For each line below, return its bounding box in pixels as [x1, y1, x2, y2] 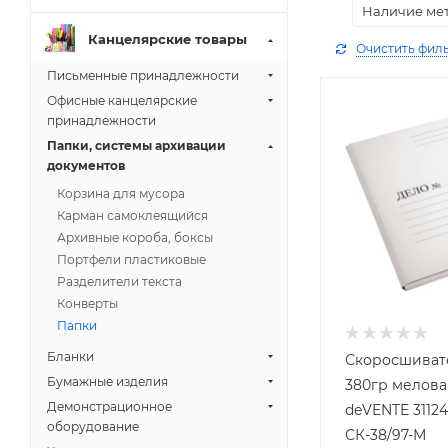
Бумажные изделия [47, 374, 168, 389]
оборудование [47, 419, 139, 434]
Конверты [57, 296, 118, 311]
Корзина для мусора [57, 186, 185, 201]
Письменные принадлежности [47, 68, 239, 83]
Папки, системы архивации [47, 138, 226, 153]
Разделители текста [57, 274, 182, 289]
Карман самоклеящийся [57, 208, 208, 223]
